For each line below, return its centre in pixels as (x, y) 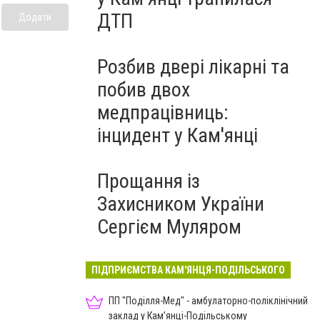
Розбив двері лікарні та (193, 67)
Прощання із (149, 181)
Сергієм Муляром (169, 227)
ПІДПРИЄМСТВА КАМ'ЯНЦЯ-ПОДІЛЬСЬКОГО (188, 270)
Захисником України (181, 204)
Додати (35, 17)
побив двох (144, 90)
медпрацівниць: (163, 112)
